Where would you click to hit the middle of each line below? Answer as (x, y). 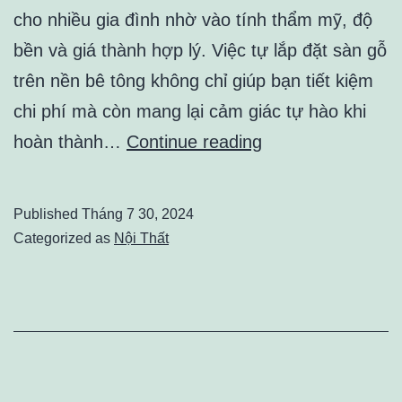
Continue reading (194, 142)
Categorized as (64, 239)
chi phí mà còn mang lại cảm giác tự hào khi (190, 112)
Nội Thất (141, 239)
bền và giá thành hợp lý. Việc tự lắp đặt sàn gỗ (200, 51)
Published (48, 214)
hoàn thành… (70, 142)
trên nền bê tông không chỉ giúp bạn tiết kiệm (193, 81)
